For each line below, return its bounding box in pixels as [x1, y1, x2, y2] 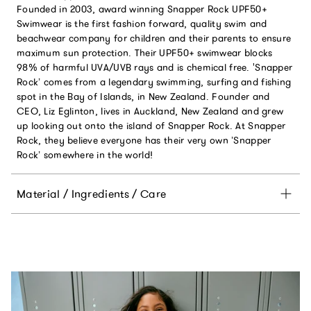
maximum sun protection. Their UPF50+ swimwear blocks [17, 46, 273, 59]
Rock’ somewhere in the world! [17, 148, 153, 161]
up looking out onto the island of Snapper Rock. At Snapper [17, 119, 286, 132]
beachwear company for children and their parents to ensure [17, 31, 292, 44]
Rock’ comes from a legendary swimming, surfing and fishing [17, 75, 292, 88]
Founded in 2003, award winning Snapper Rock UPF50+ [17, 2, 267, 15]
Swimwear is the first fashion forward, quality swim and [17, 17, 267, 30]
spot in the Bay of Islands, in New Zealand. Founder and [17, 90, 270, 103]
